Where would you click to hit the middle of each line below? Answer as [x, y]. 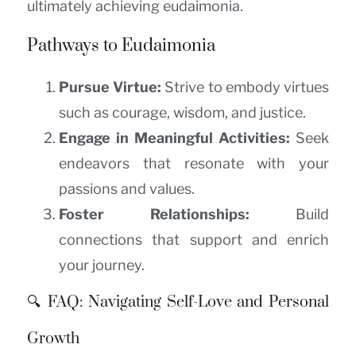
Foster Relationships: [154, 214]
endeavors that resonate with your [194, 163]
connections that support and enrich [194, 239]
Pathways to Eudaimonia [121, 45]
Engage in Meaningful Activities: [174, 137]
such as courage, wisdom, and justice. [182, 112]
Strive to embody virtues [246, 87]
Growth [53, 339]
